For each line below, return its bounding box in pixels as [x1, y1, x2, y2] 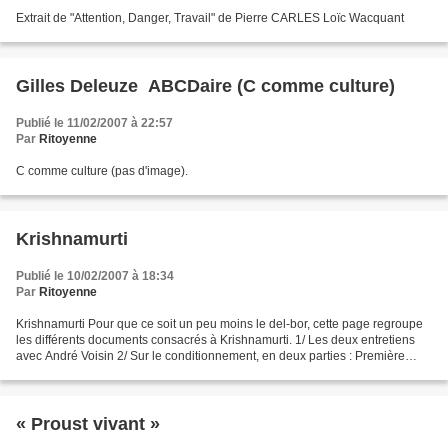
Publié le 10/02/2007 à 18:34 [16, 268, 174, 283]
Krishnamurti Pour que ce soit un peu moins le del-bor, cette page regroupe [16, 316, 423, 331]
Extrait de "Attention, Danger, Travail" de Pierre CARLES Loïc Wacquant [16, 10, 404, 25]
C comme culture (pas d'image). [16, 163, 188, 178]
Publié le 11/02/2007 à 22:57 [16, 115, 173, 130]
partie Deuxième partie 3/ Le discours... [16, 364, 228, 379]
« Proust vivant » [16, 413, 160, 434]
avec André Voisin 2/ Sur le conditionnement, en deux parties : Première [16, 348, 405, 363]
